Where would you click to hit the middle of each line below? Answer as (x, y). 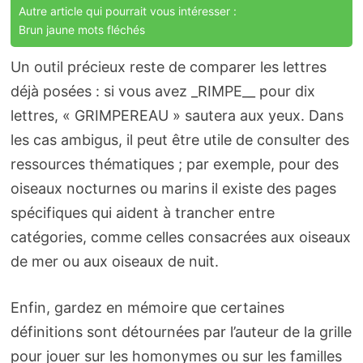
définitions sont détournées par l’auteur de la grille (181, 332)
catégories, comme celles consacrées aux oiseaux (180, 237)
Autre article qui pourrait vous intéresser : (127, 11)
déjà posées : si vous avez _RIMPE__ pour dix (162, 92)
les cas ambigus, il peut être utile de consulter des (179, 140)
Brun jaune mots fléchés (81, 30)
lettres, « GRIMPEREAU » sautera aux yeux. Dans (177, 116)
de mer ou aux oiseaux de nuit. (114, 262)
